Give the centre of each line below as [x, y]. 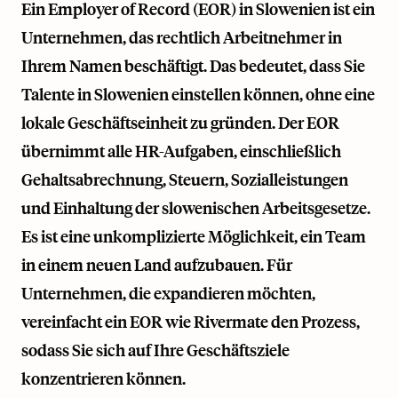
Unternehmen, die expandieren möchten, [168, 293]
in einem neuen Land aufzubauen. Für [157, 265]
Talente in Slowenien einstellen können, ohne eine [198, 94]
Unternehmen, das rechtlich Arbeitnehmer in [182, 37]
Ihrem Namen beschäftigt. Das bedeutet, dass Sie [193, 66]
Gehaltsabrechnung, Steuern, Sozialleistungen [185, 179]
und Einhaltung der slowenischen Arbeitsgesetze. [196, 208]
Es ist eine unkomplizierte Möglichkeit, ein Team [194, 236]
